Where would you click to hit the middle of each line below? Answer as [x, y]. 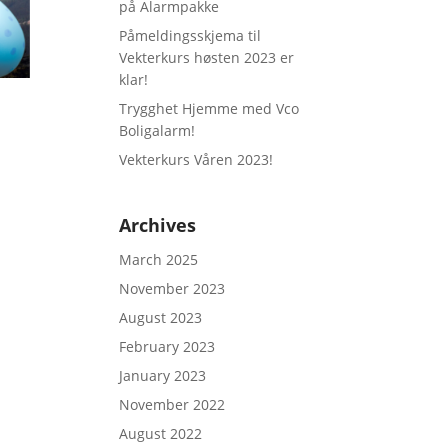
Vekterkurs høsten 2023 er [207, 57]
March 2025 [159, 259]
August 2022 [161, 433]
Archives [158, 225]
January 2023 [163, 375]
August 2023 [161, 317]
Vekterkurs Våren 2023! [196, 159]
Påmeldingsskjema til [190, 35]
